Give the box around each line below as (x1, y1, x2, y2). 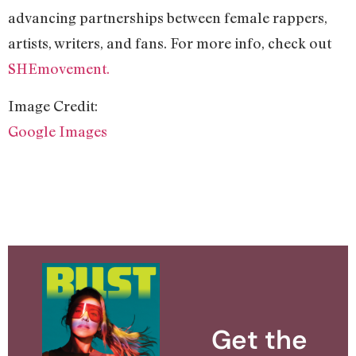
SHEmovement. (8, 60, 110, 78)
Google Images (8, 122, 107, 140)
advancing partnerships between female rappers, (8, 9, 327, 27)
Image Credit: (8, 96, 98, 114)
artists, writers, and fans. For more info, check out (8, 34, 331, 52)
